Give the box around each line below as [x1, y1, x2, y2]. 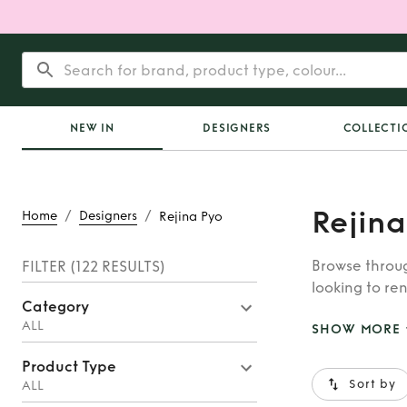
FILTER [22, 258, 66, 275]
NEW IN [70, 122, 114, 134]
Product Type [22, 358, 116, 375]
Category [22, 298, 89, 315]
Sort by [349, 377, 396, 392]
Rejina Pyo [159, 208, 223, 224]
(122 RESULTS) [66, 258, 165, 275]
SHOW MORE [312, 322, 402, 337]
